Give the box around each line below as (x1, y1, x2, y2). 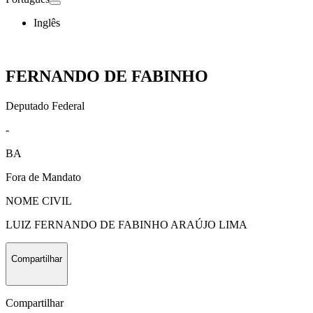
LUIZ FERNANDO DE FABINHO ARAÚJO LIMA (6, 218, 247, 231)
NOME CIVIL (6, 194, 72, 207)
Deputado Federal (6, 99, 85, 112)
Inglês (34, 17, 60, 29)
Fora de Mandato (6, 170, 81, 183)
